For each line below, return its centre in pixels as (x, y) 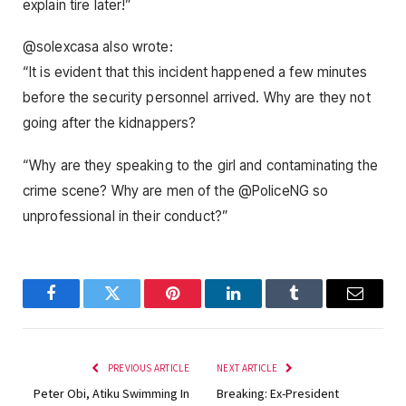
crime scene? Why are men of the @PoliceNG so (176, 190)
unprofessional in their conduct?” (126, 216)
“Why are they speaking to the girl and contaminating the (200, 165)
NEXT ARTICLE (248, 367)
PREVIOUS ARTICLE (147, 367)
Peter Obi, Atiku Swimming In (111, 393)
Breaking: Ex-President (278, 393)
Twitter (134, 307)
